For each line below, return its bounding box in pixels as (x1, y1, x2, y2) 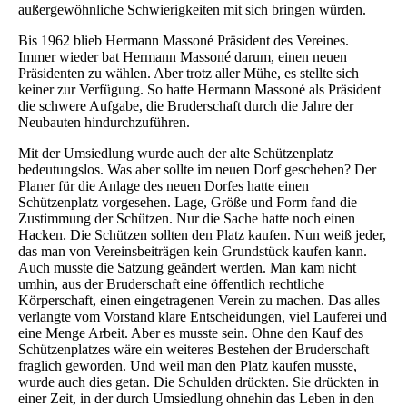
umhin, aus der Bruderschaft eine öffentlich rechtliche (18, 276, 324, 293)
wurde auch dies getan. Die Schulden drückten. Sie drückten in (18, 374, 379, 391)
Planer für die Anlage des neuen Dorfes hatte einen (18, 178, 309, 194)
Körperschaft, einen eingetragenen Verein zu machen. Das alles (18, 293, 380, 309)
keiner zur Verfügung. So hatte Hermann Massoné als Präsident (18, 82, 381, 98)
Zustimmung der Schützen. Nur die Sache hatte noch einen (18, 211, 355, 227)
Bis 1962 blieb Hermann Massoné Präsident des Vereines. (18, 33, 349, 49)
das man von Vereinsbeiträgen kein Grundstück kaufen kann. (18, 243, 367, 260)
